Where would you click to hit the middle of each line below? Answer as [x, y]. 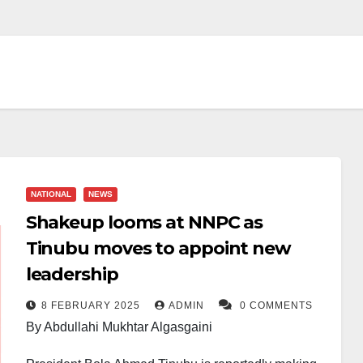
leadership [72, 274]
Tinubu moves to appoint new [158, 248]
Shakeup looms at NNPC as [144, 222]
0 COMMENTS [276, 305]
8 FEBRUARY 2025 [92, 305]
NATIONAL [51, 194]
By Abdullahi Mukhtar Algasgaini [119, 327]
